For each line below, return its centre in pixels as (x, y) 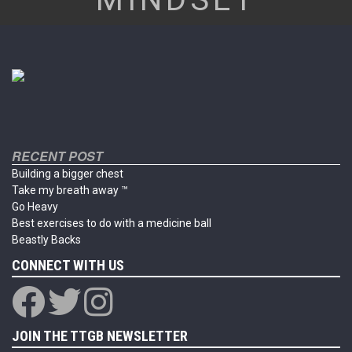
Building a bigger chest (68, 174)
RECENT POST (57, 156)
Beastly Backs (46, 240)
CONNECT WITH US (68, 266)
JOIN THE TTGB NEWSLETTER (100, 336)
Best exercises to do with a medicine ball (112, 224)
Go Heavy (35, 207)
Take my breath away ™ (70, 191)
